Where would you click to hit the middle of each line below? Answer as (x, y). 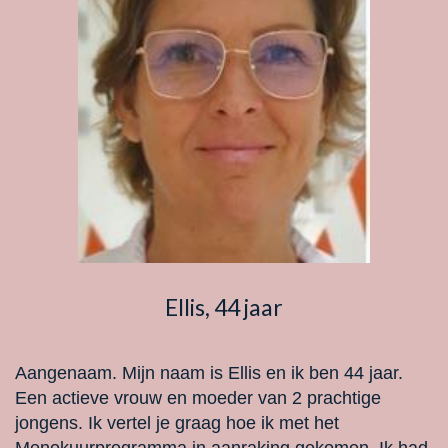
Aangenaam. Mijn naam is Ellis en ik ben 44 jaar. (209, 372)
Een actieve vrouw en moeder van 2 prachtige (198, 397)
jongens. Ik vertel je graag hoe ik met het (177, 422)
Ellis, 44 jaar (224, 306)
